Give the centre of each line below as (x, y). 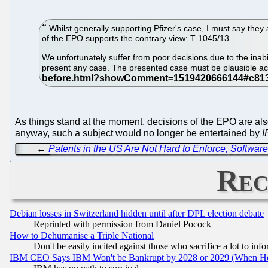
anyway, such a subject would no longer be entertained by (138, 133)
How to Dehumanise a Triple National (82, 235)
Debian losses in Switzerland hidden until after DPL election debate (137, 213)
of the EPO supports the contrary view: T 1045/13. (137, 38)
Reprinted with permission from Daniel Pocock (122, 224)
